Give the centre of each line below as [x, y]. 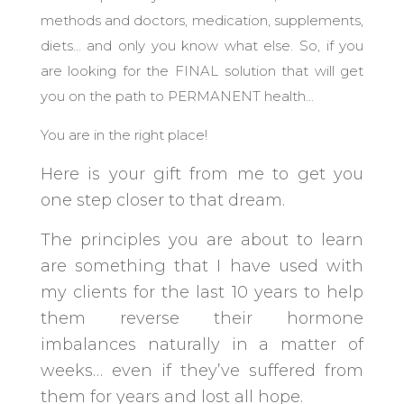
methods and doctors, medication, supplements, [202, 20]
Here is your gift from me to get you [202, 174]
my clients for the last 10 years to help [202, 292]
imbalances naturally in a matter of [202, 344]
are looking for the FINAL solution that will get [202, 71]
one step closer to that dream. [162, 200]
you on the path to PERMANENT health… [177, 96]
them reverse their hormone [202, 318]
